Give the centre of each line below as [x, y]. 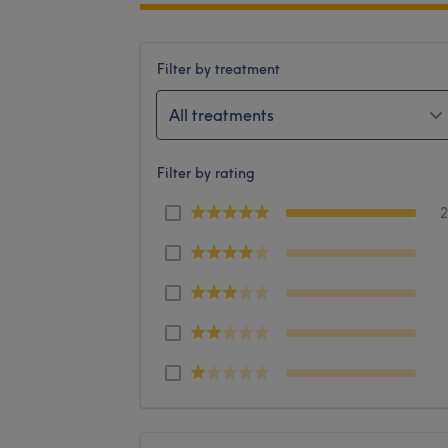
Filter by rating [206, 172]
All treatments [221, 114]
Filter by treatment [218, 68]
